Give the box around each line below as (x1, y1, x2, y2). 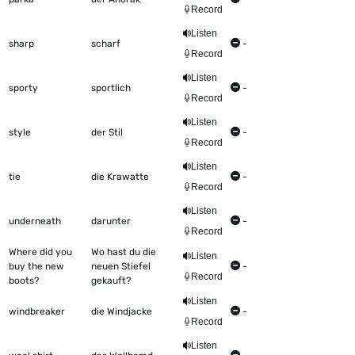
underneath (9, 216, 61, 227)
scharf (91, 38, 120, 50)
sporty (9, 82, 38, 94)
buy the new (9, 261, 64, 273)
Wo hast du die (91, 246, 156, 258)
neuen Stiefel (91, 261, 151, 273)
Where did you (9, 246, 72, 258)
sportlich (91, 82, 131, 94)
